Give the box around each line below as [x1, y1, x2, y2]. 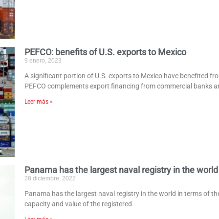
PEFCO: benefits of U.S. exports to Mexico [24, 46, 187, 57]
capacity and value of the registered [24, 200, 132, 208]
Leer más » [24, 98, 53, 105]
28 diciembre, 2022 [24, 175, 76, 182]
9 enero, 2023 [24, 57, 62, 64]
